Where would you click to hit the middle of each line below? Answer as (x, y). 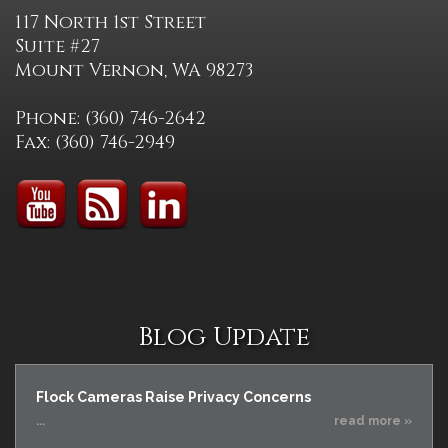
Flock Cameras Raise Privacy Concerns (173, 397)
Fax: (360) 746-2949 (95, 142)
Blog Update (224, 337)
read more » (373, 421)
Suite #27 (57, 46)
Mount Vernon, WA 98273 (134, 70)
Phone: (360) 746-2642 (110, 118)
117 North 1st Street (110, 22)
